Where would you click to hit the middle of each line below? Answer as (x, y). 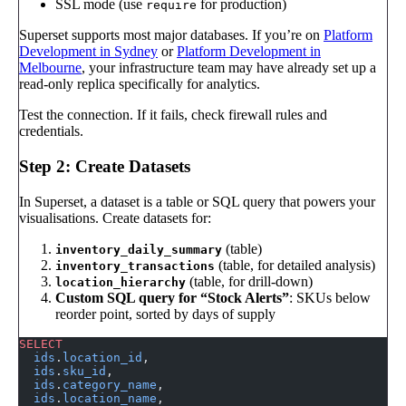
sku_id (84, 371)
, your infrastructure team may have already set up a (229, 68)
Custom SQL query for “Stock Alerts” (172, 297)
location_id (102, 357)
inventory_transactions (135, 266)
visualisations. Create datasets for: (115, 217)
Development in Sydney (88, 52)
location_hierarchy (121, 282)
